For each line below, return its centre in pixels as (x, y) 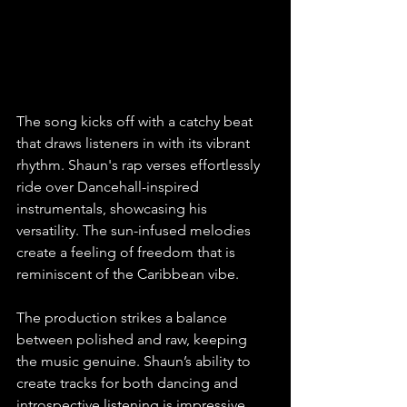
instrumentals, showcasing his (114, 208)
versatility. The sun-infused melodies (135, 230)
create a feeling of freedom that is (128, 252)
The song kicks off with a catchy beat (136, 121)
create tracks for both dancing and (129, 382)
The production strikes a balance (124, 317)
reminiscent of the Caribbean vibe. (128, 273)
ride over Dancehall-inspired (109, 186)
